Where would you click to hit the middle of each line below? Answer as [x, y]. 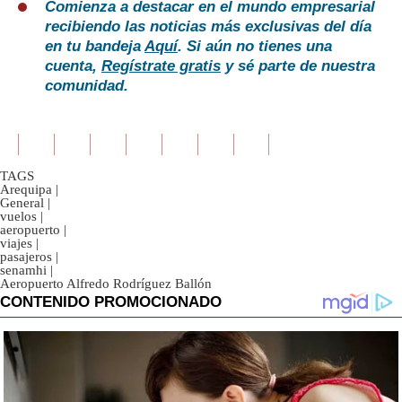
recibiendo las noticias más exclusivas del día [208, 27]
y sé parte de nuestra [298, 66]
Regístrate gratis [161, 66]
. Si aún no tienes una [255, 47]
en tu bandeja [95, 47]
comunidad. [87, 86]
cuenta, [73, 66]
